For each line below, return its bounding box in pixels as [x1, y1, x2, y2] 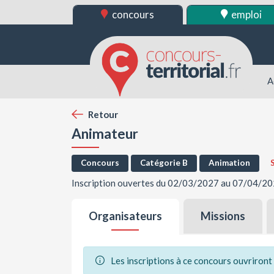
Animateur [72, 125, 138, 142]
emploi [229, 9, 262, 21]
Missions [200, 209, 245, 223]
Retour [87, 108, 118, 120]
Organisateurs [88, 209, 162, 223]
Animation [208, 158, 250, 168]
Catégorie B [139, 158, 188, 168]
